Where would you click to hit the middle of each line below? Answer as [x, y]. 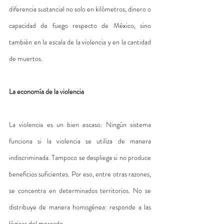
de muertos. [26, 58]
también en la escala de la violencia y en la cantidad [80, 42]
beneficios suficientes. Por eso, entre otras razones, [80, 174]
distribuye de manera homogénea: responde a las [80, 207]
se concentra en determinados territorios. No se [80, 190]
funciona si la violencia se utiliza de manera [80, 141]
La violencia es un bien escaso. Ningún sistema [80, 124]
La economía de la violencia [46, 91]
